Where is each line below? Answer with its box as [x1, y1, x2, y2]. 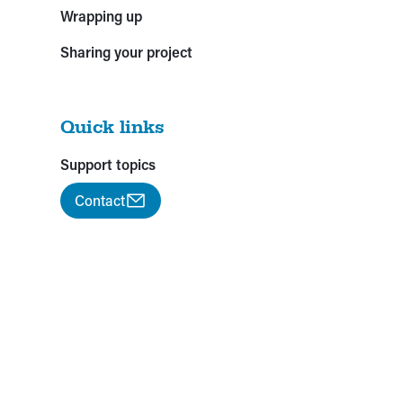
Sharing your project [60, 41, 193, 61]
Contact [75, 190, 126, 210]
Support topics [60, 154, 157, 174]
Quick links [60, 114, 166, 138]
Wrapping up [60, 5, 143, 25]
